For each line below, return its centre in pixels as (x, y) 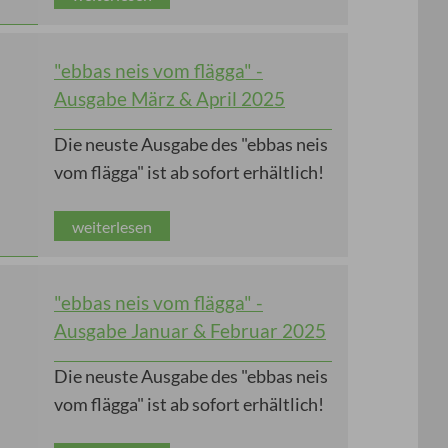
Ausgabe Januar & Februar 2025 (190, 331)
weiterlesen (112, 226)
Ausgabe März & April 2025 (169, 99)
